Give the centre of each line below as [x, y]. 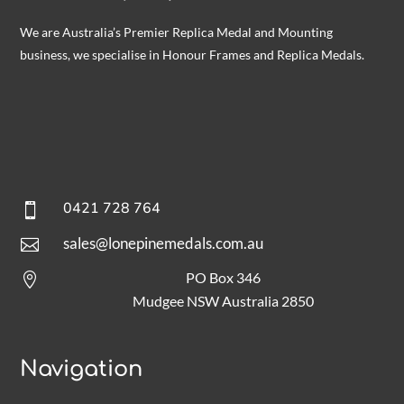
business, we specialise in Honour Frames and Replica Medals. [193, 54]
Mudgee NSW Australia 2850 [223, 300]
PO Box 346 [223, 277]
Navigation [82, 369]
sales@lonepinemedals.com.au [163, 243]
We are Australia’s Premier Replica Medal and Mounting [177, 32]
